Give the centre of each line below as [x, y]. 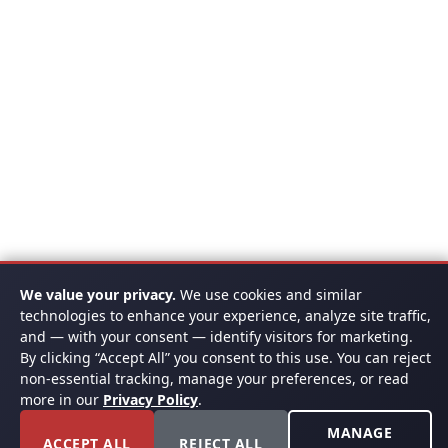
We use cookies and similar [269, 294]
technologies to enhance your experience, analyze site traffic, [225, 315]
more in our [61, 399]
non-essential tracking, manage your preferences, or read [214, 378]
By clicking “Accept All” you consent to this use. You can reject [225, 357]
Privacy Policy [150, 399]
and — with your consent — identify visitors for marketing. [216, 336]
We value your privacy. [98, 294]
